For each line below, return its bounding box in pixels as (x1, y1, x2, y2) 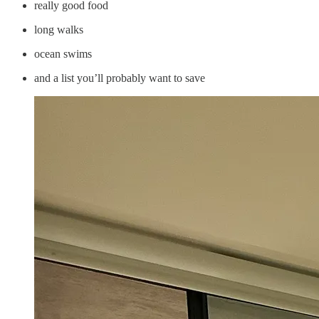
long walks (34, 23, 83, 36)
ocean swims (34, 48, 92, 61)
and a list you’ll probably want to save (34, 72, 205, 85)
